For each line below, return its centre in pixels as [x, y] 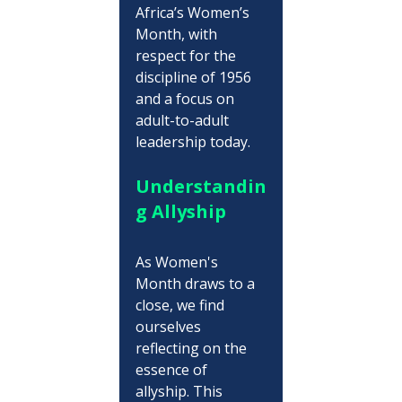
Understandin [201, 186]
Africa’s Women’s [194, 12]
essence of [173, 369]
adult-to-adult [184, 120]
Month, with [178, 34]
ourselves [170, 326]
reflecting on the [192, 348]
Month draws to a [197, 283]
